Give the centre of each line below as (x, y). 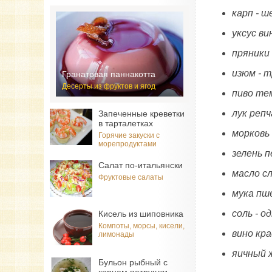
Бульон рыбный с (133, 262)
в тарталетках (126, 123)
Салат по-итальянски (141, 165)
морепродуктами (127, 144)
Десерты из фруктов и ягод (109, 86)
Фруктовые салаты (131, 177)
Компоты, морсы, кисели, (141, 226)
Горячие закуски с (129, 135)
